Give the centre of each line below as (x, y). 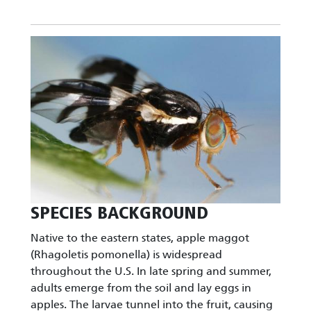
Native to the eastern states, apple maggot (140, 237)
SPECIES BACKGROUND (119, 213)
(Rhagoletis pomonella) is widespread (126, 254)
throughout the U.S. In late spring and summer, (151, 271)
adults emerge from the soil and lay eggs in (141, 287)
